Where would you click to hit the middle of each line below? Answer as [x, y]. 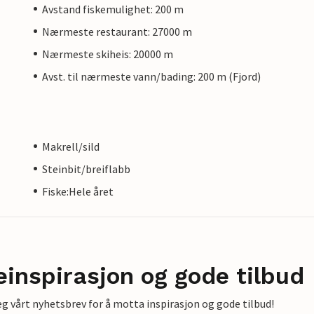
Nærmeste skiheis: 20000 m [108, 54]
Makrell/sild [71, 146]
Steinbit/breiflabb [86, 169]
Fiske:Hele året [78, 191]
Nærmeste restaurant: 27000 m [117, 31]
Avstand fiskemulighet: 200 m [113, 9]
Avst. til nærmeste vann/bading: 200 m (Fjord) [151, 76]
